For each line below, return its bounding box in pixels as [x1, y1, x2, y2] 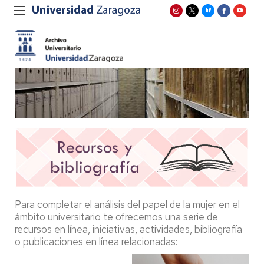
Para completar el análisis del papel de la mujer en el [15, 198, 240, 212]
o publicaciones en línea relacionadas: [15, 235, 180, 249]
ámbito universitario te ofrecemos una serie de [15, 210, 218, 224]
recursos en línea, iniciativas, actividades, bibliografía [15, 223, 242, 236]
